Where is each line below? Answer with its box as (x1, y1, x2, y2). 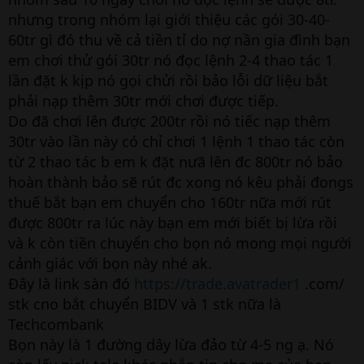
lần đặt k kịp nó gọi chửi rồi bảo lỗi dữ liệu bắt (8, 71, 328, 90)
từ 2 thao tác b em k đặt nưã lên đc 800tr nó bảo (8, 152, 343, 171)
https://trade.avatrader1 (134, 274, 301, 293)
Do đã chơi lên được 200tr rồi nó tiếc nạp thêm (8, 111, 331, 131)
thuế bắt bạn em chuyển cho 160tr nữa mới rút (8, 193, 331, 212)
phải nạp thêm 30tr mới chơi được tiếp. (8, 91, 279, 110)
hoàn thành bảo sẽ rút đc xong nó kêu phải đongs (8, 172, 353, 192)
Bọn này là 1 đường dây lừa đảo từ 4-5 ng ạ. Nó (8, 335, 334, 354)
